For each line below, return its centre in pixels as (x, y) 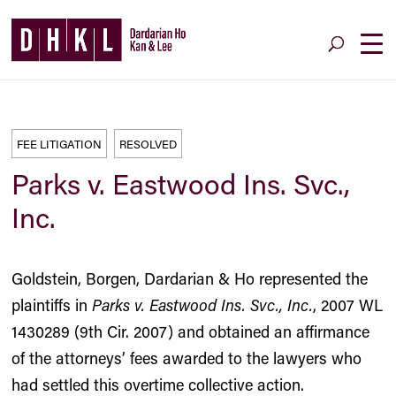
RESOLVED (148, 144)
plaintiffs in (52, 305)
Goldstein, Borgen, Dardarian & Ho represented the (190, 278)
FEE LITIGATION (60, 144)
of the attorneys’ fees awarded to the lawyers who (187, 358)
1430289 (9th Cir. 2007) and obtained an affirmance (191, 331)
